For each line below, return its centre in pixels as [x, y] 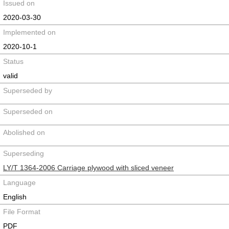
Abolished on [24, 132]
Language [19, 182]
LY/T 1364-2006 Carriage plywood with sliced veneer [88, 168]
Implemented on [29, 32]
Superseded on [28, 111]
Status [13, 61]
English [15, 197]
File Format [22, 212]
